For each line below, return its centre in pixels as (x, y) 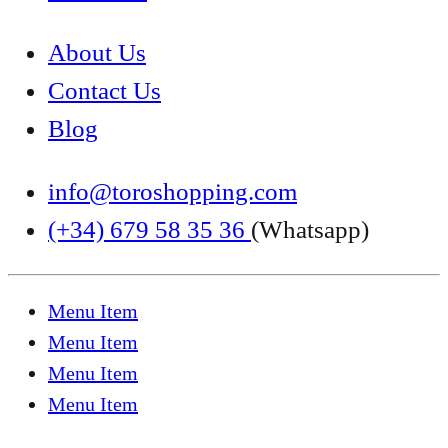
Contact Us (104, 91)
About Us (97, 53)
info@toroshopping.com (172, 192)
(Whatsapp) (310, 230)
